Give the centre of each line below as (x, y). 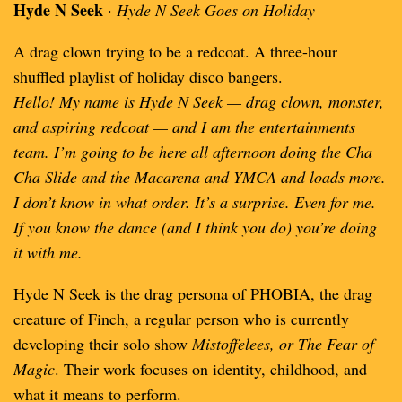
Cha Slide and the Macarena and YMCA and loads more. (200, 177)
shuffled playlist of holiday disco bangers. (148, 76)
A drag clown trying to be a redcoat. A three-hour (175, 51)
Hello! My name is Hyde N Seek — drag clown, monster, (199, 101)
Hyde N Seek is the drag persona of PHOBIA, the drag (193, 293)
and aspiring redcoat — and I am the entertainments (184, 127)
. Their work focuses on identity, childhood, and (211, 369)
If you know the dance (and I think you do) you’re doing (195, 227)
